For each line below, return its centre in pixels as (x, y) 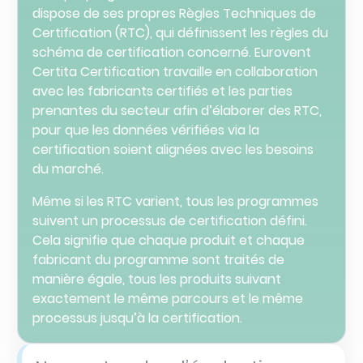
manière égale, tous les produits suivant (157, 280)
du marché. (68, 169)
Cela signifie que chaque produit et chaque (169, 241)
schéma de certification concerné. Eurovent (172, 53)
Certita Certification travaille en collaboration (175, 72)
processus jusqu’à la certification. (137, 318)
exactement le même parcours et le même (168, 299)
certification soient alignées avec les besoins (173, 150)
